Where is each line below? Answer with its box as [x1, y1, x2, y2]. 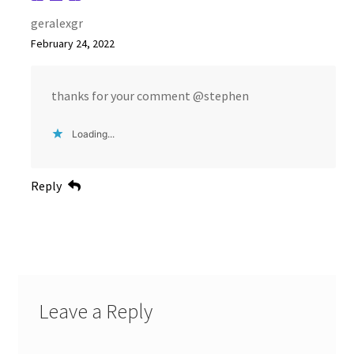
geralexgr [30, 14, 83, 31]
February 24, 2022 [30, 36, 115, 51]
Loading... [71, 128, 115, 141]
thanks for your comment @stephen [51, 87, 249, 104]
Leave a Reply [38, 299, 153, 325]
